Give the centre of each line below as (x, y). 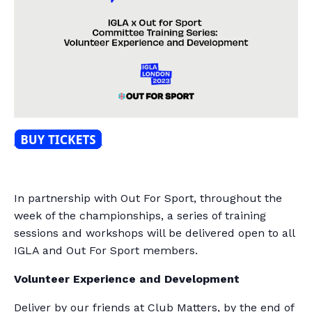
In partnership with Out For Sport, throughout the (148, 198)
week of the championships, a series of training (140, 216)
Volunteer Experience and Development (127, 279)
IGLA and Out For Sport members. (106, 251)
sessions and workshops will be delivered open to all (154, 233)
